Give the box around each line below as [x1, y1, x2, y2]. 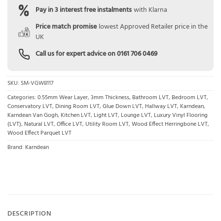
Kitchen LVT [61, 110, 91, 120]
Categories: [7, 93, 37, 102]
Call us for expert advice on [35, 48, 117, 60]
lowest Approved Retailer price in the [98, 21, 208, 33]
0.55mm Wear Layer [37, 93, 88, 102]
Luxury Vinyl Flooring [154, 110, 208, 120]
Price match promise [35, 21, 97, 33]
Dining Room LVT [55, 102, 100, 111]
